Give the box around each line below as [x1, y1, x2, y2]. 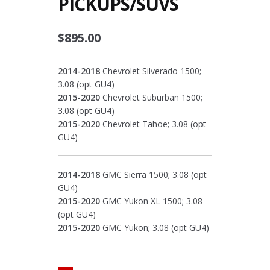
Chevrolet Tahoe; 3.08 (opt [99, 118, 206, 130]
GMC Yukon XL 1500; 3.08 [99, 195, 202, 207]
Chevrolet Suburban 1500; [99, 91, 202, 103]
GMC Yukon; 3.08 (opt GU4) [99, 222, 209, 234]
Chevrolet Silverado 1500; [99, 64, 201, 77]
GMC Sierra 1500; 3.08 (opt [99, 169, 207, 181]
